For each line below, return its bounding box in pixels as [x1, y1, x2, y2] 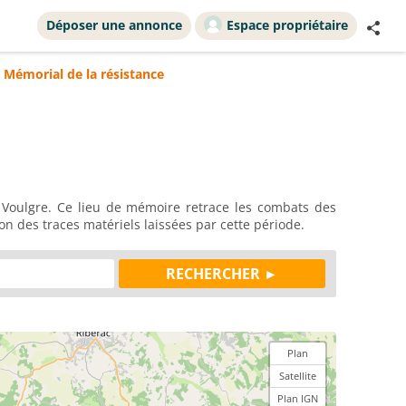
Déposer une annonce [46, 16, 182, 34]
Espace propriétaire [227, 16, 348, 34]
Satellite [279, 369, 316, 382]
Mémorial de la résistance [4, 65, 164, 82]
